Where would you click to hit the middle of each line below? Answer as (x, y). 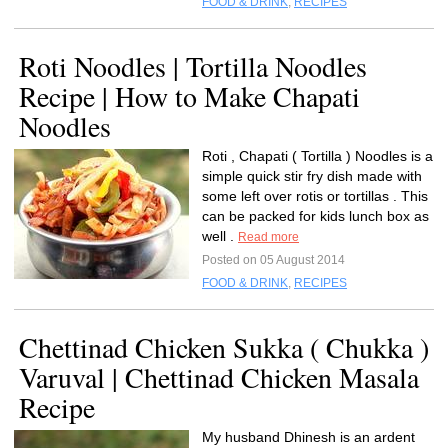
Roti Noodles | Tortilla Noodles (193, 66)
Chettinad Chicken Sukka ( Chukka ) (224, 347)
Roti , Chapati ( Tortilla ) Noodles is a (317, 156)
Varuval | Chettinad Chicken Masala (219, 377)
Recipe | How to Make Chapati (189, 96)
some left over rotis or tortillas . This (315, 196)
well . (220, 236)
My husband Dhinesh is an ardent (308, 437)
